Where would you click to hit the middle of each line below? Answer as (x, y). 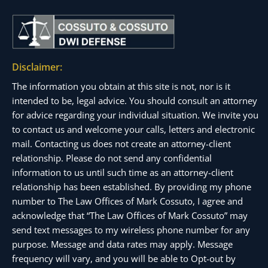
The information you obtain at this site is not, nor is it (121, 86)
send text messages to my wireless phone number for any (131, 229)
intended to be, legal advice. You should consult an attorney (135, 100)
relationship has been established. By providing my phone (132, 186)
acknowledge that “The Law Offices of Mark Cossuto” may (130, 215)
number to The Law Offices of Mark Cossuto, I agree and (127, 201)
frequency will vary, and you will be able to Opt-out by (124, 258)
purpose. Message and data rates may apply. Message (122, 244)
